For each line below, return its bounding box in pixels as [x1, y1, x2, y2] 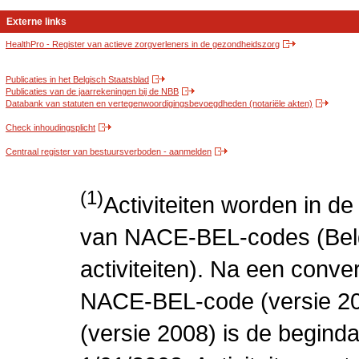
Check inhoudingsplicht [6, 123, 95, 133]
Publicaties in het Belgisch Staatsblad [6, 75, 149, 85]
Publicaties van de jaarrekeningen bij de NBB [6, 87, 179, 97]
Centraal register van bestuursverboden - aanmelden [6, 147, 212, 157]
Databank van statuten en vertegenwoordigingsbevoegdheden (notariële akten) [6, 99, 313, 109]
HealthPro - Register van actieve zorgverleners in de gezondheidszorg [6, 39, 280, 50]
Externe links [6, 16, 67, 28]
